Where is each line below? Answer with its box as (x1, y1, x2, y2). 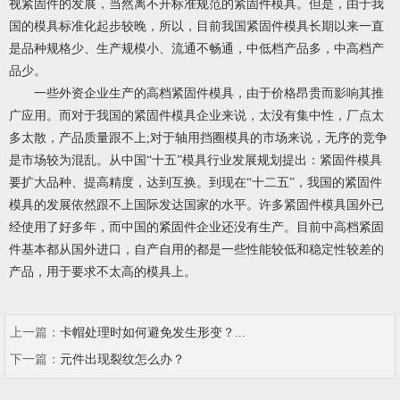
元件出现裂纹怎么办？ (60, 353, 185, 366)
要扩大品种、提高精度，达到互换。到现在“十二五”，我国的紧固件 (9, 176, 382, 189)
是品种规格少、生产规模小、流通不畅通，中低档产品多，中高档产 (9, 42, 384, 55)
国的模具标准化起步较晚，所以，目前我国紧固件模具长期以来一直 (9, 20, 384, 33)
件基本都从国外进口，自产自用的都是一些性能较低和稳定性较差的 (9, 243, 384, 256)
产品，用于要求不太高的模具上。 (9, 265, 196, 279)
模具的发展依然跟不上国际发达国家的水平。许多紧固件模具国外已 (9, 198, 384, 212)
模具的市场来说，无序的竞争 (225, 131, 387, 145)
